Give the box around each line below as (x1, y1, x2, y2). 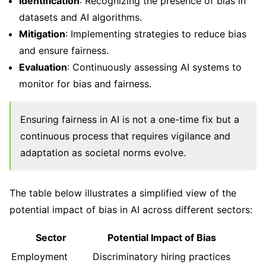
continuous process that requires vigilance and (20, 129, 230, 142)
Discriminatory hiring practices (93, 250, 230, 262)
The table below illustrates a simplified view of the (9, 186, 236, 199)
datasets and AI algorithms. (19, 11, 142, 23)
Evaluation (19, 61, 67, 73)
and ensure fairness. (19, 44, 109, 56)
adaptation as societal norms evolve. (20, 146, 186, 159)
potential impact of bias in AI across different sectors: (9, 203, 252, 216)
